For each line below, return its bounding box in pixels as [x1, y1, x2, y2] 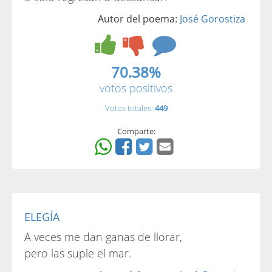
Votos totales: [104, 103, 155, 114]
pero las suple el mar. [24, 246, 131, 260]
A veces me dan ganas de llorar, [24, 229, 182, 244]
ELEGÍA [24, 209, 59, 224]
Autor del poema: [98, 12, 180, 25]
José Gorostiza [180, 12, 245, 25]
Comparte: [117, 126, 155, 137]
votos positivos [100, 81, 172, 95]
